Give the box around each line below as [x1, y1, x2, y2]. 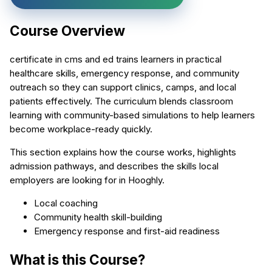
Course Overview [10, 22, 125, 39]
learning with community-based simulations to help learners [10, 109, 255, 121]
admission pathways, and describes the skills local [10, 160, 219, 172]
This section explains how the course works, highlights [10, 146, 236, 158]
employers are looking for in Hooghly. [10, 174, 165, 186]
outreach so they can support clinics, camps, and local [10, 81, 236, 93]
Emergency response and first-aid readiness [34, 225, 220, 237]
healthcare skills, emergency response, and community [10, 67, 239, 80]
